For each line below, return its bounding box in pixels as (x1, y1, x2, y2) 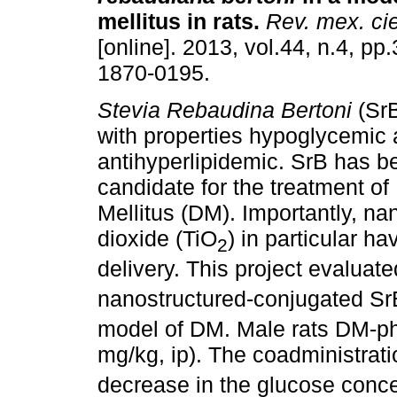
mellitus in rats (97, 9, 253, 35)
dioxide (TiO (97, 226, 217, 252)
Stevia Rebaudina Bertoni (97, 97, 352, 123)
